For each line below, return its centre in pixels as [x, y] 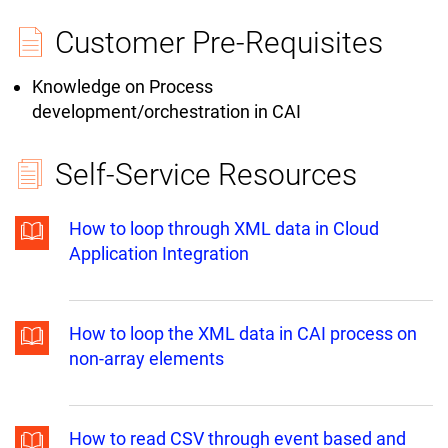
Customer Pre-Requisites [219, 43]
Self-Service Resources [206, 175]
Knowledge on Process [122, 87]
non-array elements [146, 359]
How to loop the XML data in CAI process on [243, 334]
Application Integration [159, 254]
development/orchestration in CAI [168, 112]
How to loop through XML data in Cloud [224, 229]
